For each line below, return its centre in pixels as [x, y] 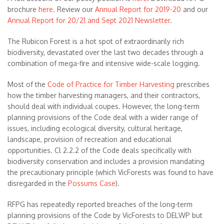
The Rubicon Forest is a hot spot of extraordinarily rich [96, 41]
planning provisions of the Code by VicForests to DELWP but [105, 215]
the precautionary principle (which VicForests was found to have [110, 172]
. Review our [74, 9]
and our [194, 9]
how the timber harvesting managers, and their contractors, [104, 95]
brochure [23, 9]
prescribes [192, 84]
